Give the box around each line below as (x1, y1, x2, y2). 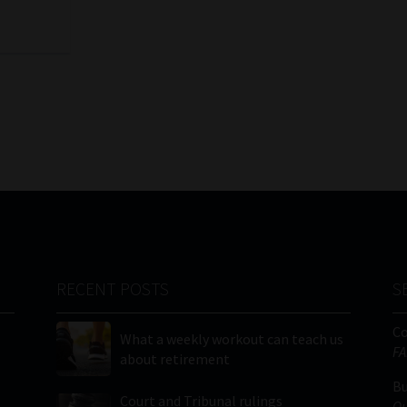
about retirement (120, 350, 231, 369)
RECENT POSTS (56, 278, 170, 301)
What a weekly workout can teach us (120, 330, 344, 349)
